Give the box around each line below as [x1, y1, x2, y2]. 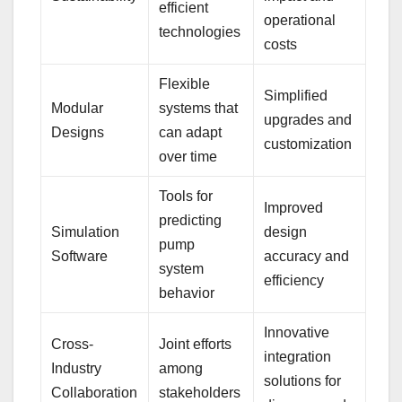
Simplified [264, 87, 328, 103]
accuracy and [264, 248, 350, 264]
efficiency [264, 272, 325, 288]
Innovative [264, 324, 330, 340]
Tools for [159, 188, 214, 204]
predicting [159, 212, 223, 228]
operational [264, 12, 336, 28]
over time [159, 148, 218, 164]
